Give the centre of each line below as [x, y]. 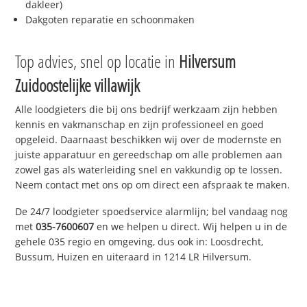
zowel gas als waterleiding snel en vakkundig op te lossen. [149, 170]
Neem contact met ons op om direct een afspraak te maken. [153, 185]
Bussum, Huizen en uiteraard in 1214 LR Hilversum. [134, 257]
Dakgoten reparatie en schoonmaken [110, 20]
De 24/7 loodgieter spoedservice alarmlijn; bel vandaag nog [152, 212]
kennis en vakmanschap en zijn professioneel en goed [140, 125]
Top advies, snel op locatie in [97, 61]
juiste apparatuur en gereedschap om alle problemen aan [149, 155]
